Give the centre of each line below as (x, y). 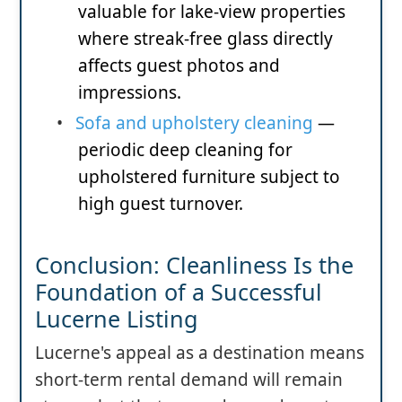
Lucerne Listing (117, 319)
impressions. (130, 93)
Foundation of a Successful (179, 292)
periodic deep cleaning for (185, 150)
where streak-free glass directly (205, 39)
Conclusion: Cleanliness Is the (194, 265)
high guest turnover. (161, 204)
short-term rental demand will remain (189, 380)
